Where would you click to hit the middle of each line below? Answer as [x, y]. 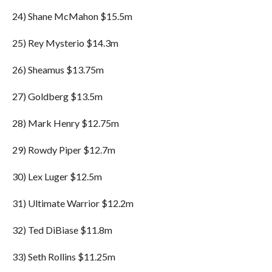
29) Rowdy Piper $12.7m [63, 150]
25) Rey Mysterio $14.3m [65, 43]
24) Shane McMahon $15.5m [72, 16]
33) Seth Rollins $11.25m [63, 257]
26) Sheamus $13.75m [58, 70]
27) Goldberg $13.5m [57, 96]
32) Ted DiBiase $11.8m [62, 230]
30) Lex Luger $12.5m [57, 176]
